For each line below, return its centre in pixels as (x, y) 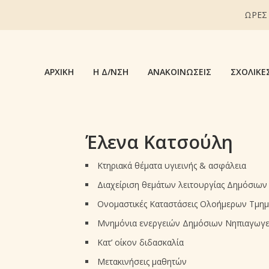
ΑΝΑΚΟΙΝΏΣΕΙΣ (180, 72)
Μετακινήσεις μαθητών (142, 262)
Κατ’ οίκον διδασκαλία (140, 243)
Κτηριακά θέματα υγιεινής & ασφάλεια (171, 166)
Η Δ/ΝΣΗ (111, 72)
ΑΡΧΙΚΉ (59, 72)
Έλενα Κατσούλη (159, 142)
